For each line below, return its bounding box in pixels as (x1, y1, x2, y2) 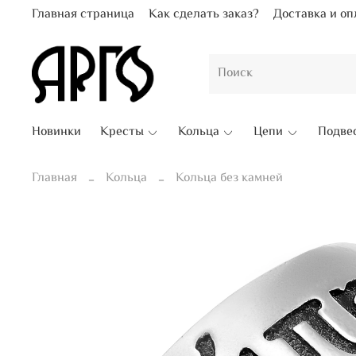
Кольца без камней (176, 168, 283, 189)
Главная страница (32, 4, 134, 25)
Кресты (100, 122, 144, 143)
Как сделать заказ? (149, 4, 259, 25)
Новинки (32, 122, 81, 143)
